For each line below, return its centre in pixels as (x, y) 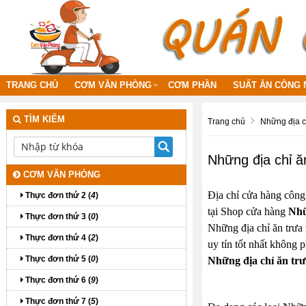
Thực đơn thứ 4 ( (57, 237)
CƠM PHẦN (192, 85)
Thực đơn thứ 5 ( (57, 259)
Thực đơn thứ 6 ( (57, 280)
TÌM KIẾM (43, 119)
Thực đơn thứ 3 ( (57, 216)
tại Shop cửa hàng (248, 211)
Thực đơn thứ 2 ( (57, 195)
